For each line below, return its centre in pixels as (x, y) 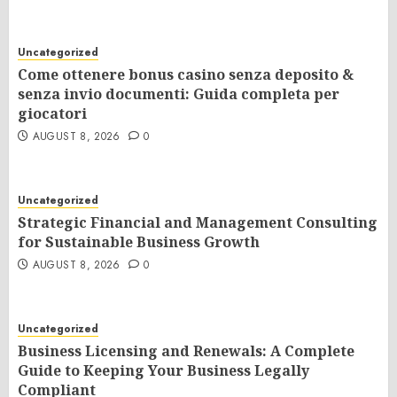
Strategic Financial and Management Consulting (198, 223)
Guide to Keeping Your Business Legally (163, 371)
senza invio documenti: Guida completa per (179, 94)
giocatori (52, 114)
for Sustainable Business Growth (139, 242)
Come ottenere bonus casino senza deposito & (186, 75)
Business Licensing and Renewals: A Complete (186, 351)
